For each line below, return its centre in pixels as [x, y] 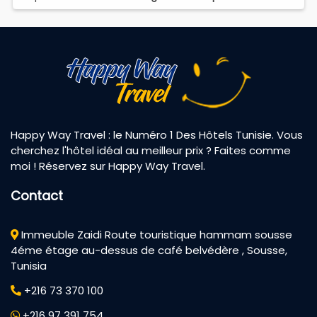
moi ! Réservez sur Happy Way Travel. [108, 166]
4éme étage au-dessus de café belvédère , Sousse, [149, 250]
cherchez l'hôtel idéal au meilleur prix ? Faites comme [151, 151]
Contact [37, 196]
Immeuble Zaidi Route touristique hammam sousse [157, 235]
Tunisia [29, 266]
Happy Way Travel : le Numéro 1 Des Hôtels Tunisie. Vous [157, 135]
